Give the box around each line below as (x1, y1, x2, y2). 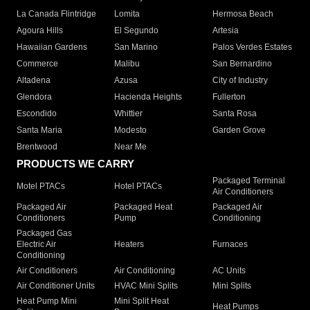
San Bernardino (212, 59, 272, 69)
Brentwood (17, 142, 57, 152)
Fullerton (212, 92, 246, 102)
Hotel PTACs (114, 181, 163, 192)
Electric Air (17, 239, 56, 250)
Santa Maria (17, 125, 62, 136)
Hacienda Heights (114, 92, 183, 102)
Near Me (114, 142, 147, 152)
